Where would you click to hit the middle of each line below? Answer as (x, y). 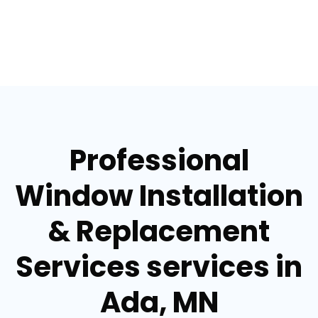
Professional (159, 161)
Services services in (159, 267)
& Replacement (159, 232)
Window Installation (159, 196)
